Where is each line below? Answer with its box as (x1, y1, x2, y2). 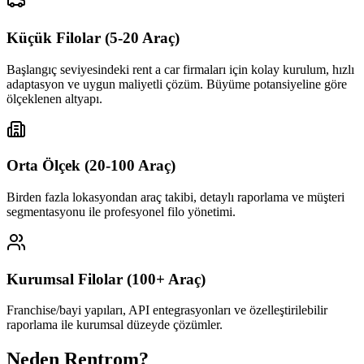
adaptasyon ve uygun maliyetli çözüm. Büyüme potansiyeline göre (6, 76, 347, 91)
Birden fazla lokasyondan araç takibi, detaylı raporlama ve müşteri (6, 189, 344, 204)
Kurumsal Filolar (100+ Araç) (6, 270, 206, 288)
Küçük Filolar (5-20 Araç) (6, 28, 180, 46)
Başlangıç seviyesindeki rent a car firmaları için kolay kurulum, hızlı (6, 62, 354, 76)
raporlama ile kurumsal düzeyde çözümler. (6, 318, 223, 332)
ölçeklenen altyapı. (6, 91, 102, 106)
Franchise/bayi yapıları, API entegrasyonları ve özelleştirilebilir (6, 303, 327, 318)
